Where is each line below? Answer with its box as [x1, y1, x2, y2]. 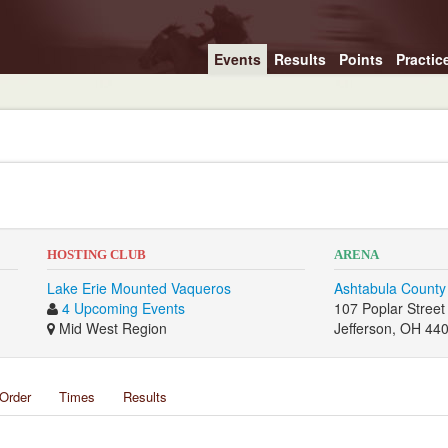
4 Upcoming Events [61, 298, 185, 318]
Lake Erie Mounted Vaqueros [46, 278, 231, 298]
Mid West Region [54, 318, 167, 338]
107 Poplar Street [334, 298, 446, 318]
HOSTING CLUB [46, 247, 146, 262]
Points [338, 49, 383, 69]
